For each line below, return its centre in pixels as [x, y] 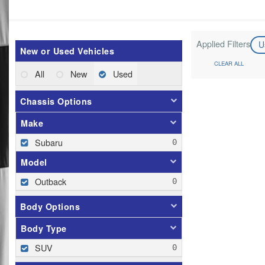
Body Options [50, 206]
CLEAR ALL [229, 63]
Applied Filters [223, 43]
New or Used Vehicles [67, 51]
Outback [51, 181]
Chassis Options [56, 101]
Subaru [49, 142]
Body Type [44, 228]
